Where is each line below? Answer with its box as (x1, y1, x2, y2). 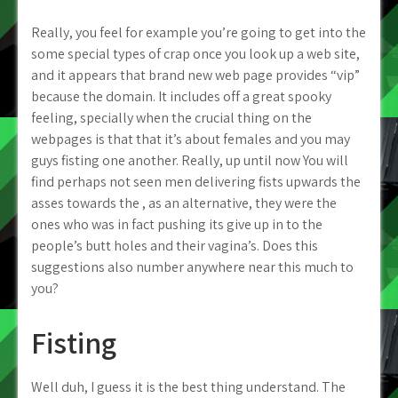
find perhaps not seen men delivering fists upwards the (31, 172, 361, 191)
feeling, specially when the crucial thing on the (31, 108, 312, 127)
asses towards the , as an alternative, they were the (31, 194, 337, 212)
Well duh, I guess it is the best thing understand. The (31, 378, 346, 396)
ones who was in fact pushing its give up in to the (31, 215, 322, 234)
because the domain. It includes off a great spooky (31, 87, 331, 106)
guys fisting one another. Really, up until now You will (31, 151, 348, 170)
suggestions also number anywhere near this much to (31, 258, 354, 276)
